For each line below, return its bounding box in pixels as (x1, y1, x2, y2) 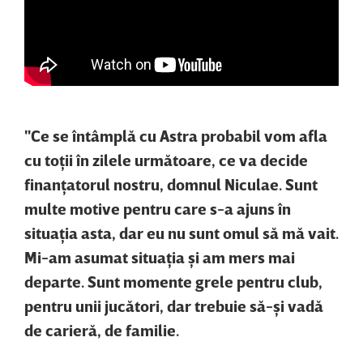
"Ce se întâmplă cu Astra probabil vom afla (24, 125, 327, 145)
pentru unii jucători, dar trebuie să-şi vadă (24, 295, 323, 315)
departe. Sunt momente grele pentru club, (24, 271, 322, 291)
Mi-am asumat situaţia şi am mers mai (24, 246, 295, 267)
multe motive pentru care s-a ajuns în (24, 198, 291, 218)
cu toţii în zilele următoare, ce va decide (24, 149, 308, 169)
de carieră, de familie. (24, 319, 179, 340)
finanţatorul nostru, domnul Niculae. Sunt (24, 173, 318, 194)
